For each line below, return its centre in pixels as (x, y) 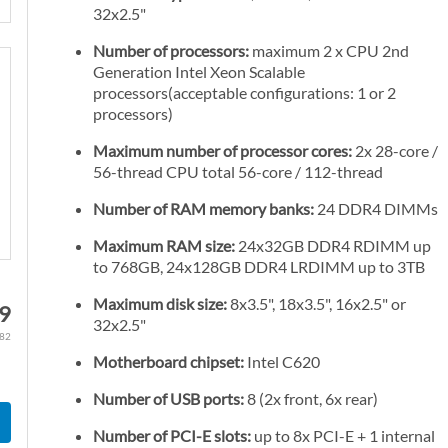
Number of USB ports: (170, 399)
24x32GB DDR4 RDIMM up (333, 246)
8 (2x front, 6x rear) (312, 399)
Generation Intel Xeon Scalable (199, 72)
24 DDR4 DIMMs (377, 209)
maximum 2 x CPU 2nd (329, 51)
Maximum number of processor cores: (222, 151)
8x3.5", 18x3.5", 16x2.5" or (316, 304)
